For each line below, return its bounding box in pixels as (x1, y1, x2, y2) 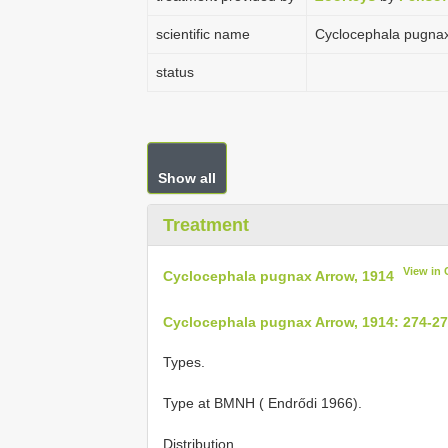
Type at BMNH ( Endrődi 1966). (163, 395, 362, 412)
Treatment (163, 215, 249, 235)
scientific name (156, 26, 250, 42)
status (156, 64, 194, 80)
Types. (163, 354, 205, 371)
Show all (158, 170, 216, 186)
